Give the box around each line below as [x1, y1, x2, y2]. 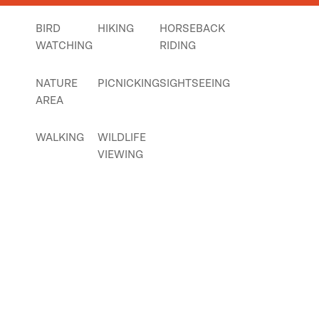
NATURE [36, 75, 78, 90]
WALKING [36, 130, 84, 145]
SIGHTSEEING [159, 75, 230, 90]
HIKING [98, 21, 134, 36]
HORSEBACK [159, 21, 225, 36]
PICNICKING [98, 75, 159, 90]
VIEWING [98, 147, 143, 162]
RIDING [159, 38, 196, 53]
